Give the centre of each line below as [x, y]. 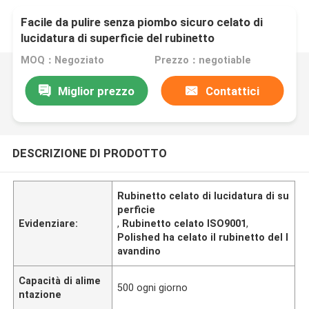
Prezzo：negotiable [202, 60]
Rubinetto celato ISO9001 [185, 223]
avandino [139, 251]
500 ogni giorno [153, 287]
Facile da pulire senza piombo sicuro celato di [142, 22]
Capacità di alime [60, 280]
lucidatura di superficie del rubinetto [118, 38]
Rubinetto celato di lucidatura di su [203, 196]
